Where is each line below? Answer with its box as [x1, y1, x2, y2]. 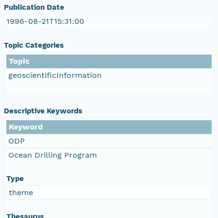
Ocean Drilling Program [8, 150, 97, 160]
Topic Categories [4, 40, 64, 50]
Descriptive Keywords [4, 106, 82, 115]
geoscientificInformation [8, 70, 102, 80]
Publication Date [4, 2, 64, 12]
